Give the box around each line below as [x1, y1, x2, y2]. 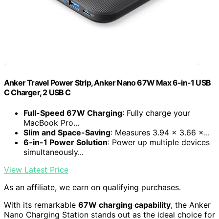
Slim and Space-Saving [23, 127, 110, 137]
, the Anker [171, 199, 211, 210]
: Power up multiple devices [108, 137, 210, 147]
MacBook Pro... [23, 117, 79, 128]
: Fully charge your [122, 108, 190, 118]
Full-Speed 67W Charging [23, 108, 122, 118]
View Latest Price [4, 164, 68, 175]
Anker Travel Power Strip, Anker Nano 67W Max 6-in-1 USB [4, 78, 211, 88]
